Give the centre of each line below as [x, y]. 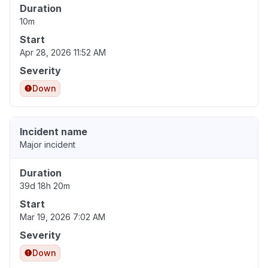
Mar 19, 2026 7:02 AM [63, 217]
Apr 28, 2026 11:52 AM [63, 53]
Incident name [54, 132]
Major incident [48, 145]
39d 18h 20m [45, 186]
